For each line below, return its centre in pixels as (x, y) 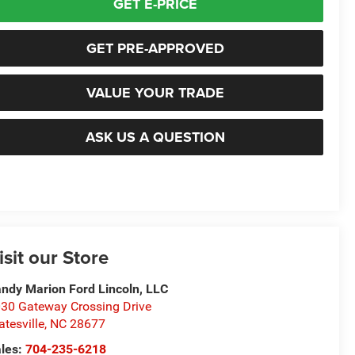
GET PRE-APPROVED (155, 48)
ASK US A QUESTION (155, 137)
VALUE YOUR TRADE (155, 92)
